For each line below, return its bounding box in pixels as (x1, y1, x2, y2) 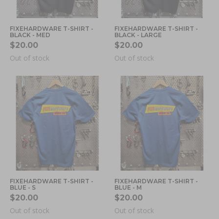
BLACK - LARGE (114, 31, 162, 39)
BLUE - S (10, 183, 36, 191)
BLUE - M (114, 183, 142, 191)
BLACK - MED (10, 31, 50, 39)
